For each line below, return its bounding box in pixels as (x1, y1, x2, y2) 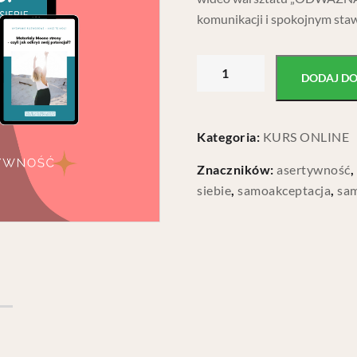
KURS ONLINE (262, 129, 350, 144)
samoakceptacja (237, 182, 331, 198)
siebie (197, 182, 232, 198)
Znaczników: (197, 162, 277, 177)
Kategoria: (197, 129, 263, 144)
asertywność (277, 162, 351, 177)
